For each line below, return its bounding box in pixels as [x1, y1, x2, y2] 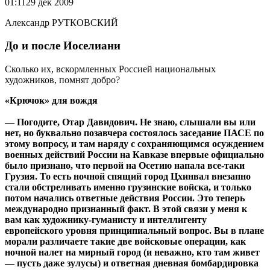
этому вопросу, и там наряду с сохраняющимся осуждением [5, 139, 264, 149]
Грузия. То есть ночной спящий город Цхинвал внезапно [5, 171, 251, 182]
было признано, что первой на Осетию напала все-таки [5, 160, 245, 171]
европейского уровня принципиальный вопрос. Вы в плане [5, 225, 264, 236]
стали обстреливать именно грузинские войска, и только [5, 182, 251, 193]
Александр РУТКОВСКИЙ [5, 17, 118, 28]
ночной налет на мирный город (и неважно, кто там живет [5, 247, 260, 258]
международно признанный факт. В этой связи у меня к [5, 204, 247, 215]
